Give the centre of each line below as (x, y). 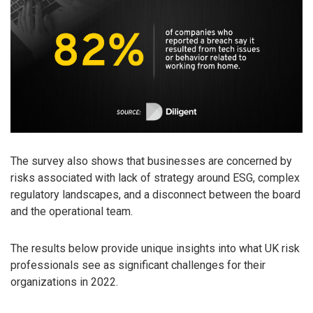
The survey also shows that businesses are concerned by (151, 161)
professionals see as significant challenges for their (138, 265)
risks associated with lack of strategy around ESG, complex (155, 178)
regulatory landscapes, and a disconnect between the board (155, 195)
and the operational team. (72, 212)
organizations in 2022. (64, 282)
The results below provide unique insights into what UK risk (155, 249)
